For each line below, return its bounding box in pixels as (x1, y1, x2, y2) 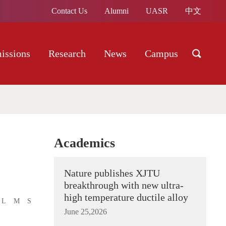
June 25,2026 (64, 207, 107, 216)
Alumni (104, 7, 129, 15)
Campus (145, 48, 178, 59)
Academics (54, 136, 115, 150)
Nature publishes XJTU (64, 167, 160, 179)
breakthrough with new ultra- (64, 180, 184, 191)
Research (48, 48, 86, 59)
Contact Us (51, 7, 87, 15)
